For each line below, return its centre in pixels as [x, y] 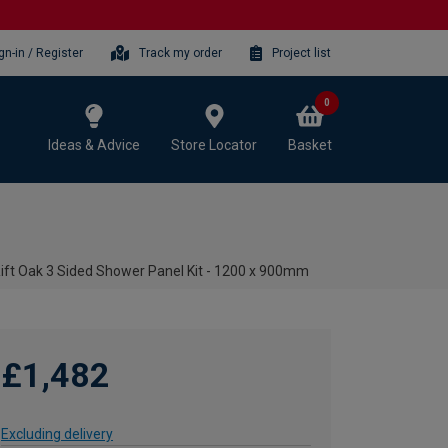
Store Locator [214, 144]
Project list [301, 52]
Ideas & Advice [94, 144]
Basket [310, 144]
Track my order [181, 52]
